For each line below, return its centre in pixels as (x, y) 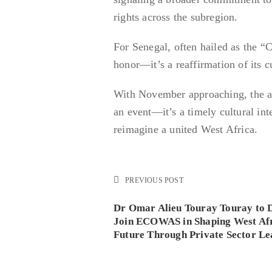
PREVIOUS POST (154, 180)
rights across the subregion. (176, 17)
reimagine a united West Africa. (186, 129)
